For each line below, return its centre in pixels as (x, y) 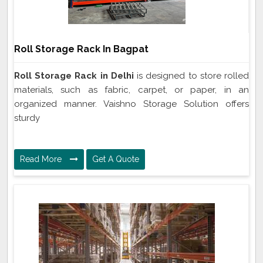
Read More (42, 159)
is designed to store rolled (191, 76)
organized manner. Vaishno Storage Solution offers (131, 104)
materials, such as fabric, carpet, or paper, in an (131, 90)
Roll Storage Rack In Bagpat (81, 49)
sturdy (27, 118)
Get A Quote (116, 159)
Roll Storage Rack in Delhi (74, 76)
